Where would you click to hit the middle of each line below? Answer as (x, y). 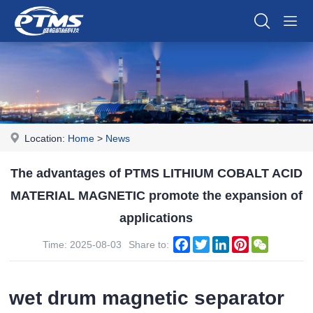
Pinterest (269, 241)
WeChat (286, 241)
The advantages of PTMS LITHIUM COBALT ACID (156, 173)
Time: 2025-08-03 (82, 244)
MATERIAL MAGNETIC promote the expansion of (156, 195)
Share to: (151, 244)
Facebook (212, 241)
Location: (46, 138)
